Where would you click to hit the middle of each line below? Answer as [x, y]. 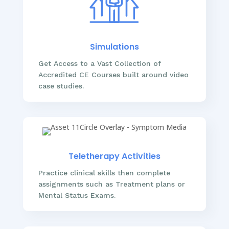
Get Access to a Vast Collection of [99, 63]
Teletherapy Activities [114, 156]
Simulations [114, 47]
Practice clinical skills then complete [104, 173]
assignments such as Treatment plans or [111, 184]
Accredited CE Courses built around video [113, 74]
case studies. [61, 86]
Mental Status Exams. [77, 195]
